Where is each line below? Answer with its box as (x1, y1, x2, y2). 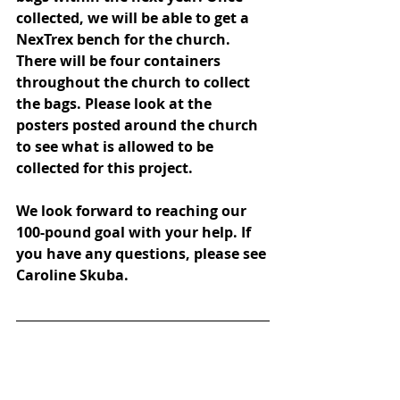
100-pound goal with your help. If (16, 221, 254, 242)
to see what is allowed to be (16, 136, 217, 156)
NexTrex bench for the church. (16, 29, 234, 49)
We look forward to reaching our (16, 200, 250, 221)
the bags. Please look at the (16, 93, 215, 113)
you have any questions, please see (16, 243, 270, 263)
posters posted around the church (16, 114, 262, 135)
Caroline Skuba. (16, 264, 129, 285)
